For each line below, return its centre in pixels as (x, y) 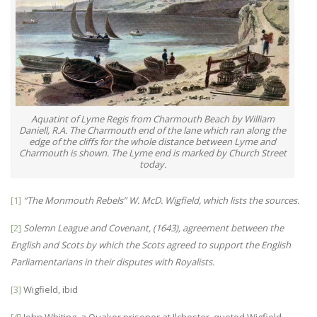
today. (152, 165)
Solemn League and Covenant (86, 228)
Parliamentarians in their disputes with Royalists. (113, 262)
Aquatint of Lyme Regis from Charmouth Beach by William (152, 119)
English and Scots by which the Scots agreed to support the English (151, 245)
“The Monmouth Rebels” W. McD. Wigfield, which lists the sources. (160, 201)
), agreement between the (230, 228)
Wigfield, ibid (50, 290)
